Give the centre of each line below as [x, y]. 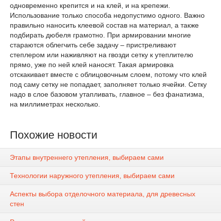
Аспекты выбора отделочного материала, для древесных [103, 194]
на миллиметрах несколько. [55, 104]
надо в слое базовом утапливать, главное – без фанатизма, [107, 94]
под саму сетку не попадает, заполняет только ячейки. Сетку [108, 84]
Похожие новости [54, 135]
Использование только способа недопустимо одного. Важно [107, 15]
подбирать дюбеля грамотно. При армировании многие [100, 35]
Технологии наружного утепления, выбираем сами [92, 176]
